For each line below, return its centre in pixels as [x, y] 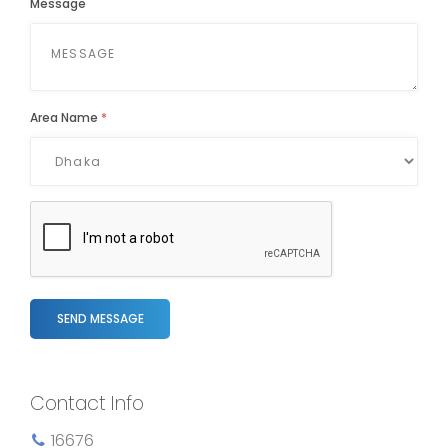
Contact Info [87, 403]
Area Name [65, 117]
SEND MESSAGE [100, 318]
